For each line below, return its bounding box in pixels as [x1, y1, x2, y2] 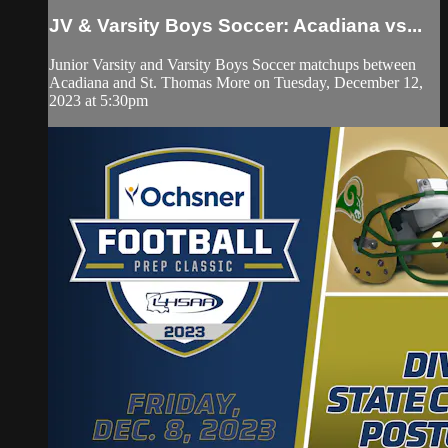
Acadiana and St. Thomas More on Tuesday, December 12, [49, 73, 423, 91]
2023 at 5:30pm [49, 91, 148, 109]
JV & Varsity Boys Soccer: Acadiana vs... [49, 15, 422, 37]
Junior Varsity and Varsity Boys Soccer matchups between [49, 55, 416, 73]
